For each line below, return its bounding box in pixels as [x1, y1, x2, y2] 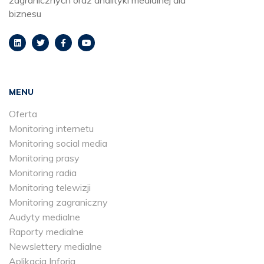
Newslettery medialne [9, 240, 102, 253]
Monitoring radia [9, 167, 77, 179]
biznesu [9, 8, 41, 20]
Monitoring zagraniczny [9, 196, 108, 209]
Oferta [9, 108, 37, 120]
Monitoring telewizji [9, 181, 91, 194]
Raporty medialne [9, 226, 84, 238]
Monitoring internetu [9, 123, 94, 135]
